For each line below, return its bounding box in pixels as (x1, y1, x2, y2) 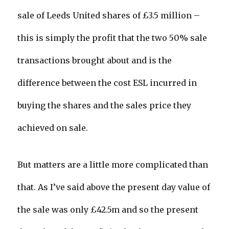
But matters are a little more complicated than (17, 159, 209, 170)
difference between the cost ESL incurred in (17, 78, 197, 88)
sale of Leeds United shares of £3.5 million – (17, 10, 200, 21)
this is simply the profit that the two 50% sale (17, 33, 208, 43)
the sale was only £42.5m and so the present (17, 204, 199, 215)
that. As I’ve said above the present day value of (17, 182, 211, 193)
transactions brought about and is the (17, 55, 172, 66)
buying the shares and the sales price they (17, 100, 192, 111)
